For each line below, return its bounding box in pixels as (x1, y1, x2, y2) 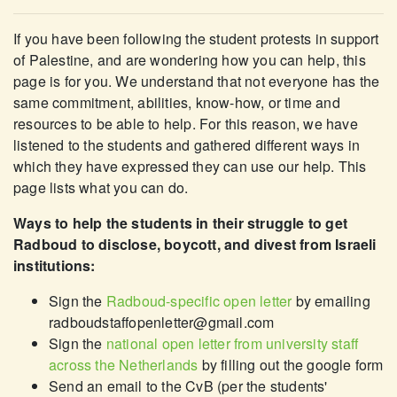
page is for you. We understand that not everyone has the (13, 70, 380, 91)
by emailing (292, 290, 370, 311)
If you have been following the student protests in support (13, 27, 379, 49)
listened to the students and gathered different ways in (13, 134, 361, 155)
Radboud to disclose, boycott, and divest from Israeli (13, 233, 377, 254)
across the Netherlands (49, 354, 198, 375)
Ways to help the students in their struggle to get (13, 212, 348, 233)
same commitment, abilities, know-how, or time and (13, 91, 340, 113)
